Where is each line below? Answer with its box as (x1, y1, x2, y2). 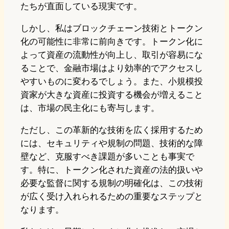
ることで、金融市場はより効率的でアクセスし (20, 63, 203, 74)
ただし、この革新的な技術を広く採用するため (20, 124, 203, 135)
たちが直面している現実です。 (20, 1, 142, 12)
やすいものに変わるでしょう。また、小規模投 (20, 76, 203, 87)
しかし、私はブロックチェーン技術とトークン (20, 23, 203, 34)
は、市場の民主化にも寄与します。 (20, 103, 159, 113)
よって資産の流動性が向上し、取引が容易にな (20, 50, 203, 60)
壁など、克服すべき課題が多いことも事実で (20, 151, 194, 162)
